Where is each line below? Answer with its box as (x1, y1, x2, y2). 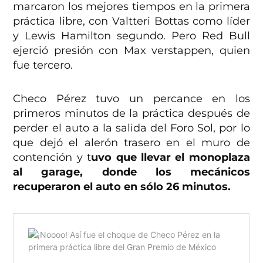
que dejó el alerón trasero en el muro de (13, 136, 250, 150)
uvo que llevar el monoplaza (91, 151, 250, 164)
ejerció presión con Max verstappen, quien (13, 44, 250, 58)
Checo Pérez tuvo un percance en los (13, 92, 250, 106)
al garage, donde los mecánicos (13, 166, 250, 179)
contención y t (13, 151, 92, 164)
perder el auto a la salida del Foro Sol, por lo (13, 122, 250, 135)
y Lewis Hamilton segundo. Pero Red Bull (13, 29, 250, 43)
